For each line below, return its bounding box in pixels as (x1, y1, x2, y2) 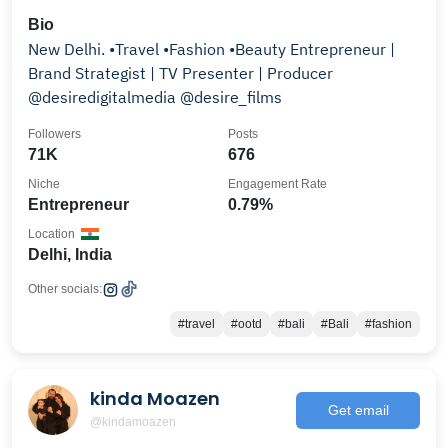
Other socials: (28, 282, 102, 296)
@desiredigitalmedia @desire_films (28, 87, 282, 107)
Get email (327, 401, 389, 418)
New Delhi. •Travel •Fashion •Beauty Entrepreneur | (28, 39, 290, 59)
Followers (28, 127, 81, 141)
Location (28, 227, 75, 241)
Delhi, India (28, 246, 112, 263)
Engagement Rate (228, 177, 327, 191)
